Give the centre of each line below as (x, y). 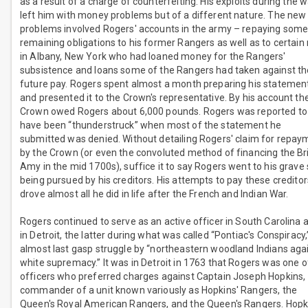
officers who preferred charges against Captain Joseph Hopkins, (163, 277)
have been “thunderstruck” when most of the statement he (151, 125)
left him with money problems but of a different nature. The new (163, 15)
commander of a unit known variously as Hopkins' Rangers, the (158, 290)
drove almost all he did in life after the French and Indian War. (154, 194)
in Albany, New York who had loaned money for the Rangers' (153, 57)
